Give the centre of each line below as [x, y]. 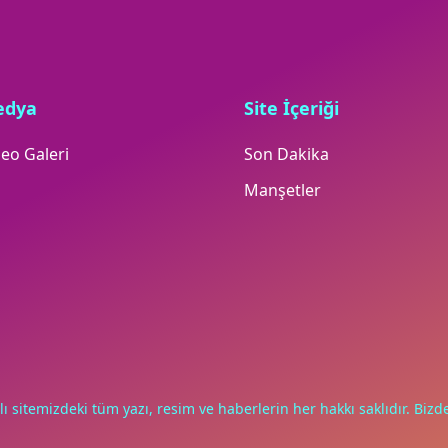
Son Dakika [286, 154]
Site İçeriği [291, 108]
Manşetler [282, 190]
